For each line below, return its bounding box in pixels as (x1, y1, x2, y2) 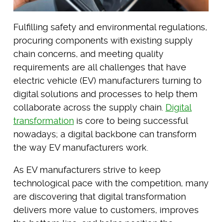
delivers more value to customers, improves (13, 204, 199, 215)
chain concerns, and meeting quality (13, 48, 164, 59)
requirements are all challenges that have (13, 61, 186, 72)
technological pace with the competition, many (13, 177, 209, 188)
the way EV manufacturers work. (13, 142, 148, 153)
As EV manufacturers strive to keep (13, 164, 161, 175)
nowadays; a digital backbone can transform (13, 128, 197, 139)
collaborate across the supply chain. (13, 102, 166, 112)
